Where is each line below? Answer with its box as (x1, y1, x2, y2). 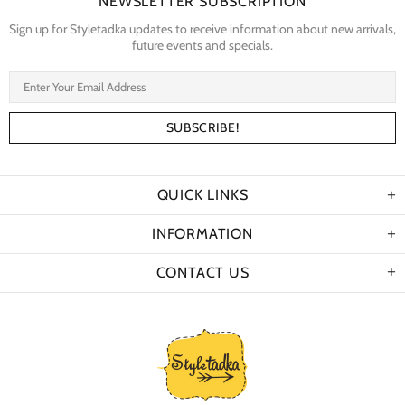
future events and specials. (132, 37, 273, 54)
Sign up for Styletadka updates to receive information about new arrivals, (9, 21, 396, 38)
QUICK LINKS (156, 186, 249, 204)
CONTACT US (155, 264, 250, 282)
